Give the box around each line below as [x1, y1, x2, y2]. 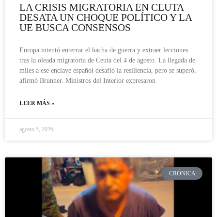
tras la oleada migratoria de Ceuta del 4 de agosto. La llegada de [19, 56, 195, 64]
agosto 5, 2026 [19, 125, 53, 133]
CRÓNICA [169, 170, 196, 177]
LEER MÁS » [19, 99, 54, 107]
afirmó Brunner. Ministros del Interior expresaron [19, 77, 155, 84]
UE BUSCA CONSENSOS [19, 21, 131, 33]
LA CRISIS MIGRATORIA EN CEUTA [19, 1, 184, 13]
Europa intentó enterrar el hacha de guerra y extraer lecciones [19, 46, 188, 54]
